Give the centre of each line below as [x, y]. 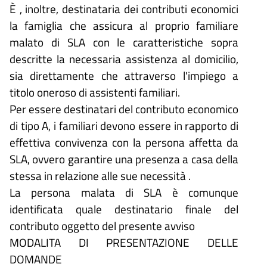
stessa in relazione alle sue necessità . [100, 175]
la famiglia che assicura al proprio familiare [124, 25]
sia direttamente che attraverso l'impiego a [124, 75]
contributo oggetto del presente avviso [102, 225]
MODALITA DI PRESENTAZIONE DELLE [124, 242]
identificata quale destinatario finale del [124, 209]
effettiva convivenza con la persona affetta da [124, 142]
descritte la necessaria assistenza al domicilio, [124, 58]
